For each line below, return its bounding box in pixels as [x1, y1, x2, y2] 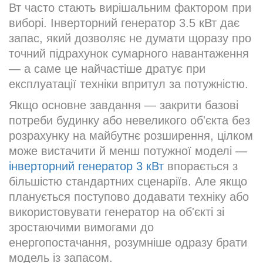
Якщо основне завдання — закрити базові [9, 99, 238, 112]
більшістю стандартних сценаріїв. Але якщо [9, 175, 247, 188]
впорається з [164, 160, 238, 173]
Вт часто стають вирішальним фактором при [9, 1, 251, 15]
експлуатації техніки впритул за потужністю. [9, 77, 248, 91]
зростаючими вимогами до [9, 221, 154, 234]
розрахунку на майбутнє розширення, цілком [9, 129, 253, 143]
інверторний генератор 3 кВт [9, 160, 164, 173]
